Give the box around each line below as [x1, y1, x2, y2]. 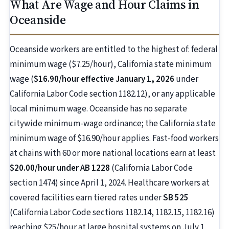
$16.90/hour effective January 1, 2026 [34, 73, 174, 86]
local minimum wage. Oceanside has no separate [10, 103, 187, 116]
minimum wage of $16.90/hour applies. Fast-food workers [10, 132, 219, 145]
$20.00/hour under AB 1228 [10, 162, 110, 175]
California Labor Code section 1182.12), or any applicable [10, 88, 215, 101]
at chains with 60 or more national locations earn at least [10, 147, 216, 160]
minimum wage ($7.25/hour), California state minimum [10, 58, 212, 71]
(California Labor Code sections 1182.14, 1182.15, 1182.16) [10, 207, 215, 219]
